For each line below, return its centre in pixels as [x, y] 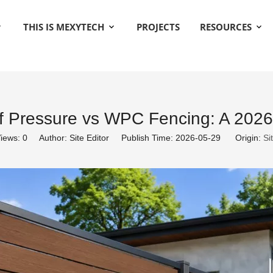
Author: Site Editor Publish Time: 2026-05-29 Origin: [145, 138]
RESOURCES [227, 27]
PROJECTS [158, 27]
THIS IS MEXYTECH [65, 27]
